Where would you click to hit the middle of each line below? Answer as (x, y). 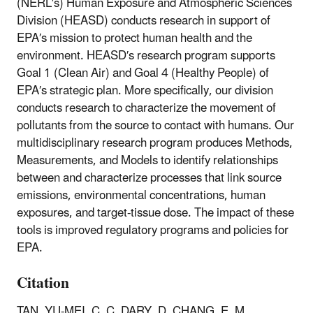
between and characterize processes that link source (149, 178)
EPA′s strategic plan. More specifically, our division (145, 90)
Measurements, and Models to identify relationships (147, 160)
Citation (43, 283)
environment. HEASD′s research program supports (146, 56)
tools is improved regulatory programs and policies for (153, 230)
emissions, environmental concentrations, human (141, 195)
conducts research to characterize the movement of (146, 108)
